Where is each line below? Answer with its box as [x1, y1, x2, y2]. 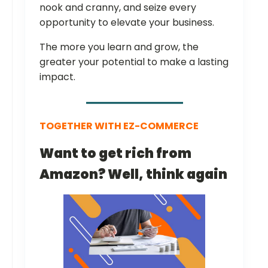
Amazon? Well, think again [39, 165, 227, 184]
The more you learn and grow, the [39, 39, 199, 54]
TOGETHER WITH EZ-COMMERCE [39, 118, 199, 133]
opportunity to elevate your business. [39, 15, 214, 29]
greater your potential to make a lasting [39, 54, 229, 69]
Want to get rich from [39, 144, 191, 163]
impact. [39, 69, 75, 84]
